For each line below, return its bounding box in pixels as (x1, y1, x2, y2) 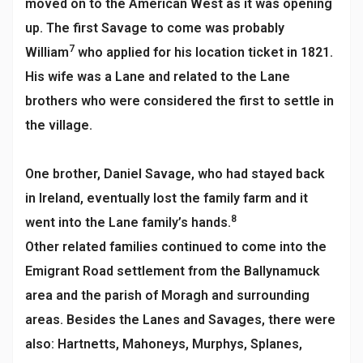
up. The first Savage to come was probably (25, 19, 284, 36)
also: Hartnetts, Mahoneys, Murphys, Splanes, (25, 335, 302, 352)
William (25, 44, 69, 60)
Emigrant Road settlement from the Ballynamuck (25, 263, 320, 279)
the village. (25, 117, 92, 133)
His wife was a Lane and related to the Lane (25, 68, 290, 84)
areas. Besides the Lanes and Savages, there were (25, 311, 335, 327)
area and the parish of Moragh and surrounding (25, 287, 310, 303)
